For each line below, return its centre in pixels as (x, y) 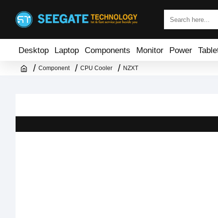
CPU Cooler (96, 68)
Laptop (67, 50)
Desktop (34, 50)
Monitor (150, 50)
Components (108, 50)
